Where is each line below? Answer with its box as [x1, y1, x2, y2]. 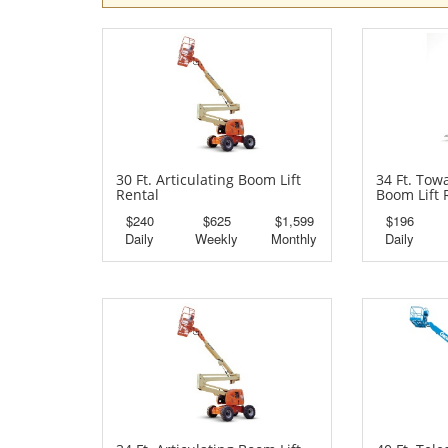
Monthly [271, 229, 318, 249]
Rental [116, 185, 159, 205]
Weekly [195, 229, 239, 249]
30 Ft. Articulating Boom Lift [116, 170, 301, 190]
